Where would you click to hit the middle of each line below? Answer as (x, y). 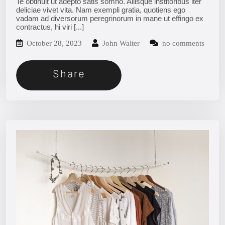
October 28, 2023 (54, 43)
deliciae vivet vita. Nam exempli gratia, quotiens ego (101, 10)
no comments (182, 43)
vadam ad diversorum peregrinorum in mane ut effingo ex (110, 18)
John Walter (120, 43)
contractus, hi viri (45, 27)
